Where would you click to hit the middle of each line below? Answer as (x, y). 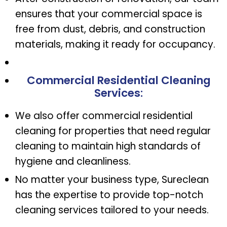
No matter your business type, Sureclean (112, 180)
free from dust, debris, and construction (110, 29)
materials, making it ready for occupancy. (115, 45)
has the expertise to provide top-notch (109, 195)
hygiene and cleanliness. (73, 162)
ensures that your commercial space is (109, 14)
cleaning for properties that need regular (113, 131)
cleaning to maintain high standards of (108, 146)
